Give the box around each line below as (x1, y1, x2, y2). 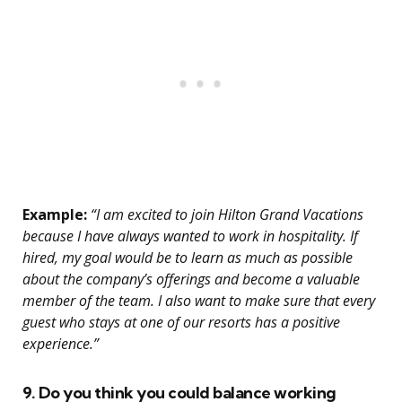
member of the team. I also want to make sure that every (22, 291, 375, 311)
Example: (22, 205, 87, 225)
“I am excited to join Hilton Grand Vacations (87, 205, 363, 225)
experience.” (22, 334, 99, 354)
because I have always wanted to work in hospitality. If (22, 226, 358, 247)
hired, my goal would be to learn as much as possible (22, 248, 353, 268)
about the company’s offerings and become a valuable (22, 269, 360, 290)
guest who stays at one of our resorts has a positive (22, 312, 340, 333)
